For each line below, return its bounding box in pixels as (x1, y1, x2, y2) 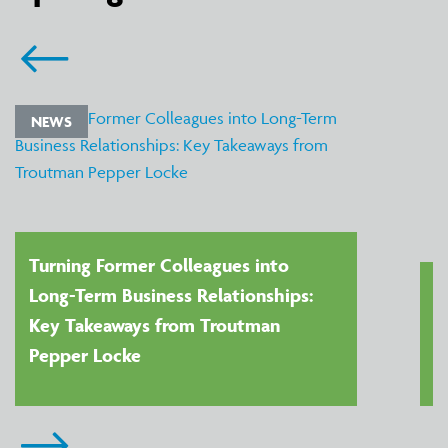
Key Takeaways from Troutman (28, 313, 280, 338)
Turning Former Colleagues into (28, 253, 289, 278)
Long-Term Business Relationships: (28, 283, 313, 308)
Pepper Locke (28, 343, 141, 368)
